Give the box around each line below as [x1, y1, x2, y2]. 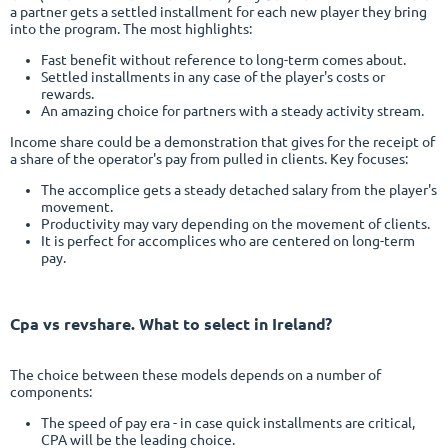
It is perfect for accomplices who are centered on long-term [40, 232, 415, 249]
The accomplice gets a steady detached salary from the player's [40, 181, 437, 198]
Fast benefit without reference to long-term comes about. [40, 51, 406, 68]
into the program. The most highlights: [10, 20, 252, 37]
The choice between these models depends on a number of [10, 367, 381, 384]
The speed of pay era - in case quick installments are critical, [40, 415, 415, 432]
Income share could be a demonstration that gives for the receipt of [10, 133, 435, 150]
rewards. [40, 85, 94, 102]
